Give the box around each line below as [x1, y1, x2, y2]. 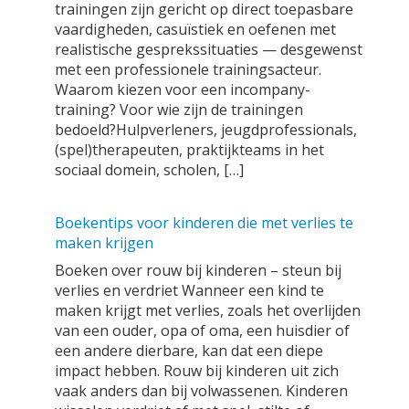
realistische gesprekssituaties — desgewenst [55, 39, 362, 59]
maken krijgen [55, 233, 153, 253]
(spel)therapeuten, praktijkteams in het [55, 140, 324, 160]
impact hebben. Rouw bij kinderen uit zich [55, 361, 339, 381]
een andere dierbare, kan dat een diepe [55, 341, 323, 361]
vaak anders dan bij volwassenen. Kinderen [55, 381, 348, 401]
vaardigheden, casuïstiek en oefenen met [55, 19, 336, 39]
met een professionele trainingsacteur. [55, 59, 321, 79]
